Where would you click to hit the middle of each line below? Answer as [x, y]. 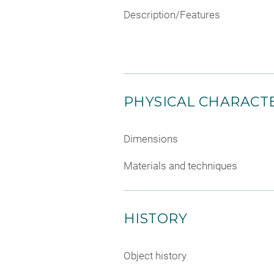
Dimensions [151, 139]
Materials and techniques [180, 165]
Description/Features [172, 15]
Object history [155, 255]
